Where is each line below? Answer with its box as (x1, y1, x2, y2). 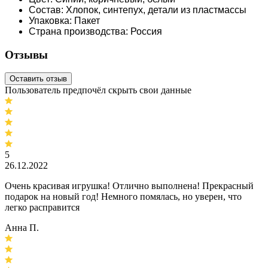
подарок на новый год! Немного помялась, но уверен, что (5, 191, 242, 202)
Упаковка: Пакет (29, 16, 100, 26)
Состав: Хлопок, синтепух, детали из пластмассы (29, 5, 246, 16)
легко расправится (5, 202, 82, 213)
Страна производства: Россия (29, 26, 162, 37)
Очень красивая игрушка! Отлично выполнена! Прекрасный (5, 181, 254, 191)
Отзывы (5, 48, 48, 61)
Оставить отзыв (10, 74, 67, 84)
